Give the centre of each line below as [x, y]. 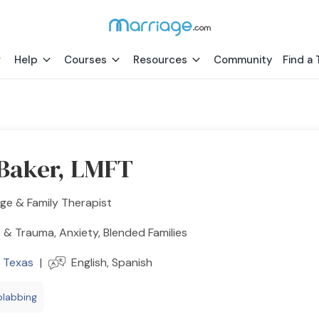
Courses [85, 60]
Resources [160, 60]
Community [243, 60]
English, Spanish [112, 262]
